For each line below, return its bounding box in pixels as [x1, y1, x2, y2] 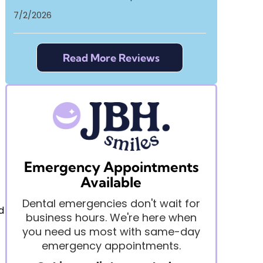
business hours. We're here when [25, 210, 197, 225]
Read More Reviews [62, 50, 160, 65]
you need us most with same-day [22, 224, 200, 240]
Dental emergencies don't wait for [22, 196, 200, 211]
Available [80, 173, 142, 191]
